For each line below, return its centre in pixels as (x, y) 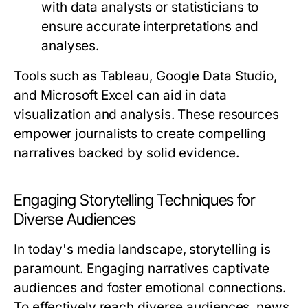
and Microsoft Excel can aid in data (120, 95)
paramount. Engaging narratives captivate (142, 268)
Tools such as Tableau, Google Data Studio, (146, 76)
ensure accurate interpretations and (150, 26)
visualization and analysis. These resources (146, 114)
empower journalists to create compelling (140, 134)
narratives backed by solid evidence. (126, 153)
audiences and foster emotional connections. (150, 288)
